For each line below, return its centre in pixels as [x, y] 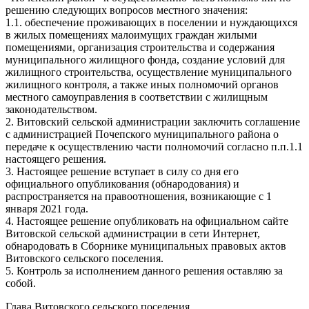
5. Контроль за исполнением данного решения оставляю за [144, 270]
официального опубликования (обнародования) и [122, 183]
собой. [21, 283]
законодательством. [51, 109]
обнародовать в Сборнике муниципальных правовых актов [146, 246]
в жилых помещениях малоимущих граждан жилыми [131, 34]
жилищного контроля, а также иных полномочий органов [142, 84]
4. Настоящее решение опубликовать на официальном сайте [147, 221]
